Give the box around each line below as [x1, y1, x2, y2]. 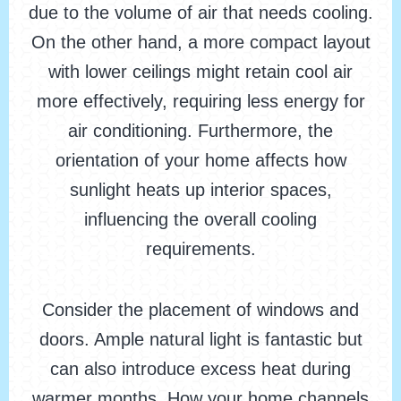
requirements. [145, 239, 256, 260]
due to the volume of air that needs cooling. [28, 3, 373, 23]
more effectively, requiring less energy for [36, 91, 365, 112]
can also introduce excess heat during [50, 359, 351, 380]
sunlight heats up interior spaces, [69, 180, 332, 200]
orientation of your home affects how [55, 150, 346, 171]
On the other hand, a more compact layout [30, 32, 371, 53]
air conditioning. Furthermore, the [68, 121, 333, 141]
